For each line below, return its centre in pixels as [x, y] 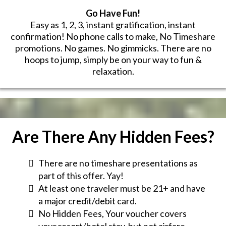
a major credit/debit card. [88, 201]
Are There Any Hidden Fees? [113, 137]
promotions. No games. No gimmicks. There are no [113, 48]
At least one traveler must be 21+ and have [122, 188]
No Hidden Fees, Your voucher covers [112, 214]
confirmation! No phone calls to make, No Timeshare [113, 37]
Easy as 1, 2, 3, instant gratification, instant [113, 25]
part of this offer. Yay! [81, 176]
